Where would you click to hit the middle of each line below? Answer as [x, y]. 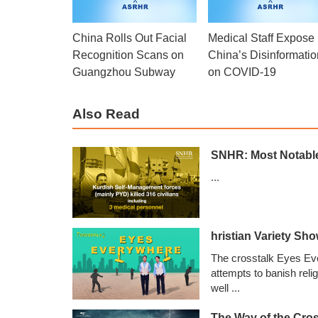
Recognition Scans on [128, 55]
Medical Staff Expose [261, 38]
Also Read [106, 114]
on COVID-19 [242, 72]
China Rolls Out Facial [130, 38]
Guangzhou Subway [124, 72]
